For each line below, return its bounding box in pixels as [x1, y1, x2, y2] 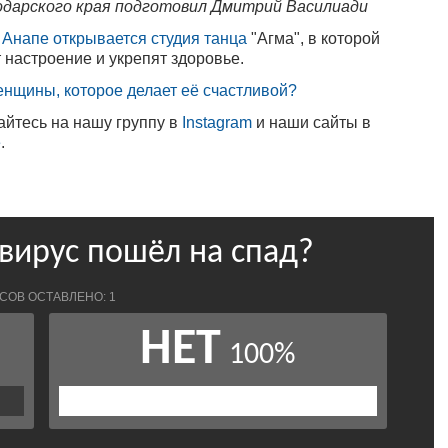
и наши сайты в [252, 113, 371, 131]
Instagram [182, 113, 252, 131]
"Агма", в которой [247, 29, 380, 47]
